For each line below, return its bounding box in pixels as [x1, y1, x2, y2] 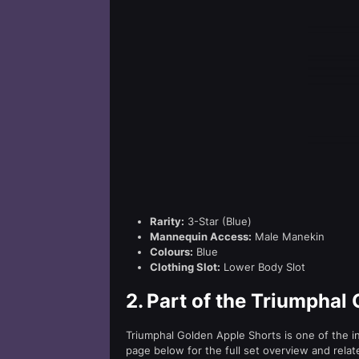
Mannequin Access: [150, 230, 252, 243]
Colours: [150, 245, 193, 258]
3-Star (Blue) [184, 215, 252, 228]
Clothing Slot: [150, 260, 220, 273]
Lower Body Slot [220, 260, 305, 273]
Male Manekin [252, 230, 325, 243]
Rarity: [150, 215, 184, 228]
